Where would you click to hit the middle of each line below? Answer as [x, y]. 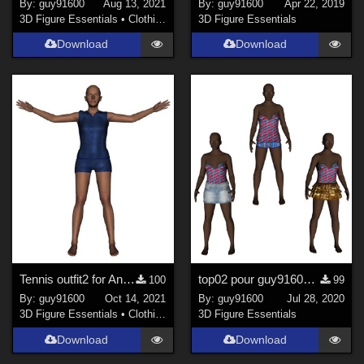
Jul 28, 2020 [315, 299]
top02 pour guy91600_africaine [309, 279]
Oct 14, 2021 [136, 299]
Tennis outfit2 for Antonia [129, 279]
